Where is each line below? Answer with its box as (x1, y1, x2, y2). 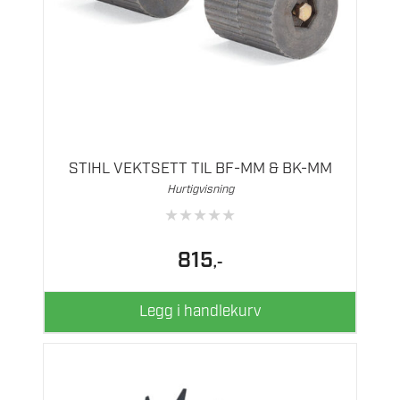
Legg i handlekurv (139, 301, 261, 321)
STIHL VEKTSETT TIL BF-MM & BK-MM (68, 159, 332, 179)
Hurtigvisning (166, 182, 234, 198)
